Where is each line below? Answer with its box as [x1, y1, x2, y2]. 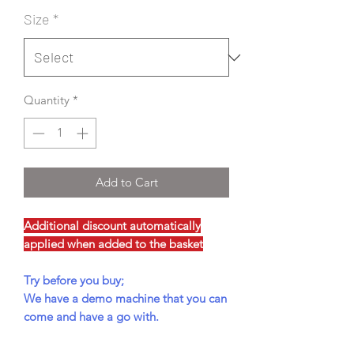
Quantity [24, 92, 70, 107]
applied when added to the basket [24, 235, 203, 251]
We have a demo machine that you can [24, 290, 227, 306]
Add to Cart [95, 174, 158, 190]
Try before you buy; [24, 272, 124, 288]
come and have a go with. [24, 308, 159, 324]
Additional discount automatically [24, 217, 201, 233]
